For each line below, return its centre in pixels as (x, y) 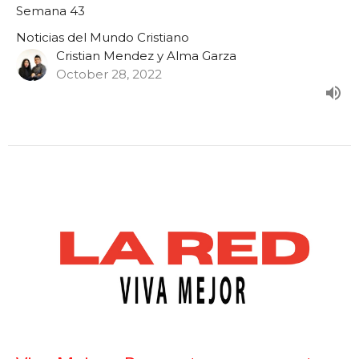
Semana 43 (50, 11)
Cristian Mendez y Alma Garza (146, 56)
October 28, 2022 (109, 75)
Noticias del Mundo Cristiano (103, 38)
